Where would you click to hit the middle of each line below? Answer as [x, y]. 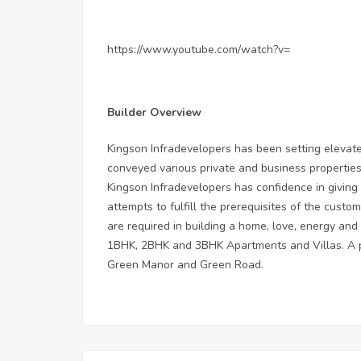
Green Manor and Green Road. [185, 264]
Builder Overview [154, 112]
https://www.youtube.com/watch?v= [199, 49]
